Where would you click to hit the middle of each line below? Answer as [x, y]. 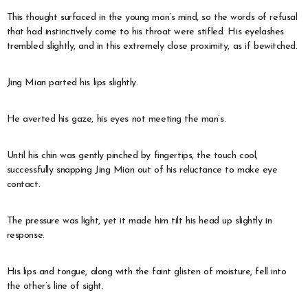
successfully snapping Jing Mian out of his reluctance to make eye [142, 170]
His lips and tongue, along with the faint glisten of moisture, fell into [146, 272]
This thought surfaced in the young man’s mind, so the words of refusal [152, 17]
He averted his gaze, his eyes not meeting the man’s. [116, 119]
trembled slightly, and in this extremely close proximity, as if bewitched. [152, 46]
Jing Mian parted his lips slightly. [72, 82]
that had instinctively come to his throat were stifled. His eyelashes [145, 32]
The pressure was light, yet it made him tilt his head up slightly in [139, 221]
